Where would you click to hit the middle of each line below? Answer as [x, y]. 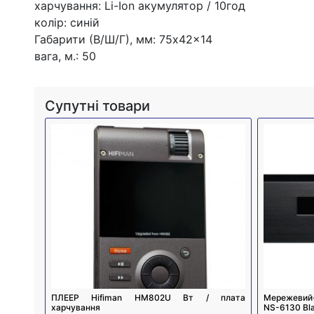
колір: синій [67, 23]
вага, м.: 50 [65, 56]
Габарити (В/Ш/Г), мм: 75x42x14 [123, 40]
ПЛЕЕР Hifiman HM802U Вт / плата [148, 298]
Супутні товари [97, 106]
